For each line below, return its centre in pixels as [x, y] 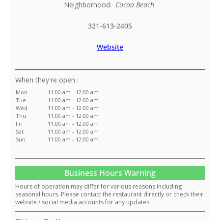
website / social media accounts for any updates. [83, 202]
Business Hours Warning [110, 173]
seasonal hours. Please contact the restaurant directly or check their [109, 194]
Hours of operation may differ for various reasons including [98, 187]
